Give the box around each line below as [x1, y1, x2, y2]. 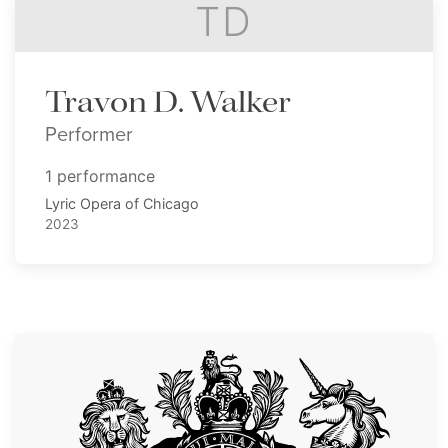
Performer [45, 119, 133, 149]
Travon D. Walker [45, 83, 291, 124]
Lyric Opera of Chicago [45, 195, 199, 213]
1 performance [45, 166, 155, 187]
